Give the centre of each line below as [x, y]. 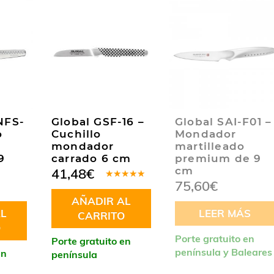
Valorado [124, 183]
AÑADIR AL [101, 201]
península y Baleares [224, 252]
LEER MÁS [224, 213]
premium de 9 [218, 159]
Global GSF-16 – [98, 122]
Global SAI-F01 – [224, 122]
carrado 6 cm [91, 159]
